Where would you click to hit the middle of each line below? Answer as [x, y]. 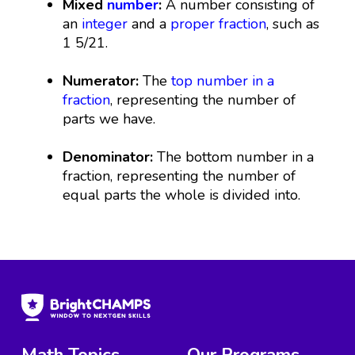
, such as [293, 23]
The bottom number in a [234, 157]
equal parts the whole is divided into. [182, 195]
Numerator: [101, 80]
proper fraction [219, 23]
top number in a [223, 80]
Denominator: [108, 157]
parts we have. [109, 118]
